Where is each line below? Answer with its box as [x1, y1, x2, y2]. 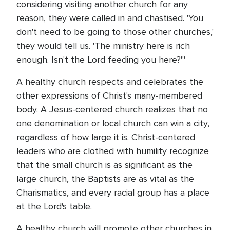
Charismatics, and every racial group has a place [16, 187, 209, 198]
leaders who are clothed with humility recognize [16, 145, 209, 157]
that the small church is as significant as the [16, 159, 193, 170]
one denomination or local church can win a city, [16, 118, 209, 129]
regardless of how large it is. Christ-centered [16, 131, 195, 143]
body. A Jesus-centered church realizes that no [16, 104, 208, 115]
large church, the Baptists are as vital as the [16, 173, 194, 184]
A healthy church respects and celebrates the [16, 76, 203, 87]
